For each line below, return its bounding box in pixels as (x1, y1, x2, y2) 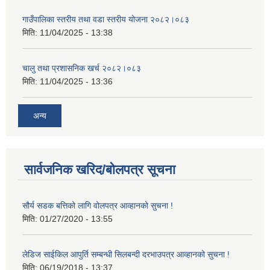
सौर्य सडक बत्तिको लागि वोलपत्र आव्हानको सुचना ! (22, 200, 173, 210)
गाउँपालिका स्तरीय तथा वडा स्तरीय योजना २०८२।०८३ (22, 14, 189, 25)
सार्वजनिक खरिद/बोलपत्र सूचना (24, 162, 175, 177)
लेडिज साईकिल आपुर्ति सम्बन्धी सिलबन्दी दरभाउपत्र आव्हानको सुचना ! (22, 249, 230, 259)
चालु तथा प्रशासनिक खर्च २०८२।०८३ (22, 63, 141, 74)
